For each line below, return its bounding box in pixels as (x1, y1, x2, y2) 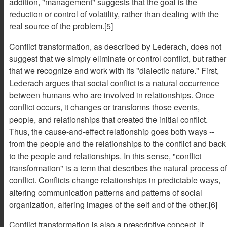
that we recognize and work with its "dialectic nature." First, (9, 64, 219, 77)
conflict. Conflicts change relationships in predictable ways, (9, 174, 220, 186)
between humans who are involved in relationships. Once (9, 89, 214, 101)
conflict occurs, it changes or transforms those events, (9, 101, 200, 113)
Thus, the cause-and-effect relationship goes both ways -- (9, 125, 214, 137)
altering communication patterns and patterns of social (9, 186, 202, 198)
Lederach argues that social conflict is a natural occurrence (9, 77, 219, 89)
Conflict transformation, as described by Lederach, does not (9, 40, 221, 52)
